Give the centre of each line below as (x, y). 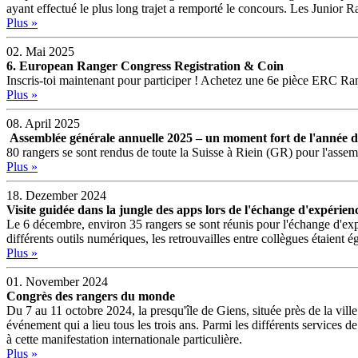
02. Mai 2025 (40, 51)
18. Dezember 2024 (56, 195)
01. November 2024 (57, 281)
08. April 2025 (43, 123)
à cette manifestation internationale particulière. (124, 339)
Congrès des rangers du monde (91, 296)
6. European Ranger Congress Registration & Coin (145, 66)
